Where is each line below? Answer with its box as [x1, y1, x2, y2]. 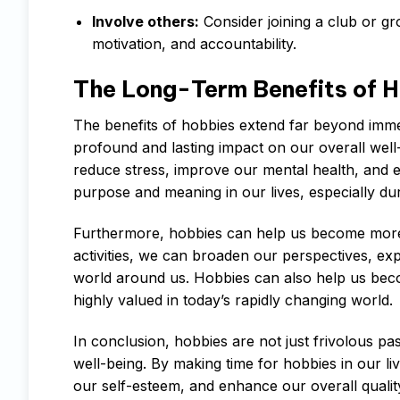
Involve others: [91, 12, 199, 30]
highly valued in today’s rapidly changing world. [73, 291, 393, 310]
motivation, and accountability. [91, 34, 296, 53]
